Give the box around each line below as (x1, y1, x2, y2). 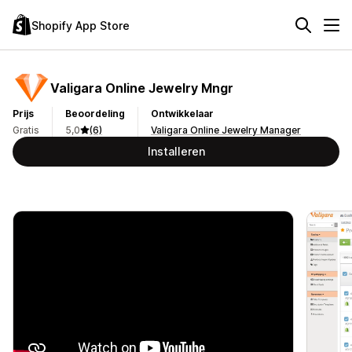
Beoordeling (65, 108, 125, 119)
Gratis (13, 124, 39, 136)
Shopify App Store (31, 18, 130, 32)
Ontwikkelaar (151, 108, 214, 119)
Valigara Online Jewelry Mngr (50, 79, 233, 96)
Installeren (147, 145, 205, 158)
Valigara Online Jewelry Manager (151, 124, 301, 136)
